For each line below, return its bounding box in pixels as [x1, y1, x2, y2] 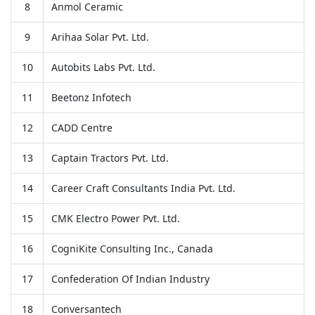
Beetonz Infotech [51, 90, 131, 104]
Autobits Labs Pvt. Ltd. [51, 60, 155, 74]
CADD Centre [51, 120, 112, 134]
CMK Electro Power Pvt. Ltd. [51, 211, 180, 225]
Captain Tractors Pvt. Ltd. [51, 150, 169, 165]
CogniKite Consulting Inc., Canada [51, 241, 213, 255]
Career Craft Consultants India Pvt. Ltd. [51, 181, 236, 195]
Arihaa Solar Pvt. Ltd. [51, 30, 149, 44]
